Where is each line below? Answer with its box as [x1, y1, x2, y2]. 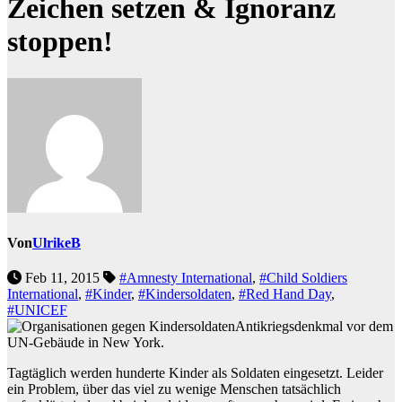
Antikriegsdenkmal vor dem [235, 319, 393, 335]
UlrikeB [32, 235, 81, 251]
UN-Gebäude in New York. [7, 335, 164, 351]
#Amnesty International [119, 270, 252, 286]
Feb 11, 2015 [22, 270, 103, 286]
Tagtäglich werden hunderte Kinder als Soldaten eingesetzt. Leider [7, 365, 383, 381]
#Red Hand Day [239, 286, 331, 302]
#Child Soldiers [259, 270, 347, 286]
